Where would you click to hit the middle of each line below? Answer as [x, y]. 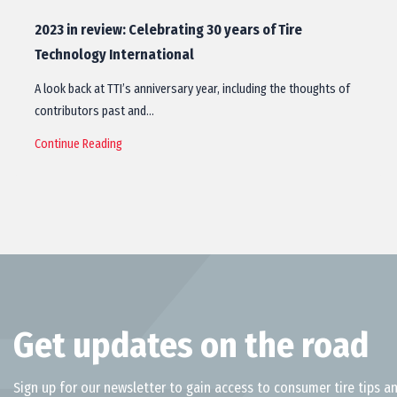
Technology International [114, 54]
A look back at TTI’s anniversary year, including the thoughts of [192, 89]
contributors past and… [94, 111]
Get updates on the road [191, 346]
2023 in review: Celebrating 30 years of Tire [168, 30]
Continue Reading [78, 144]
